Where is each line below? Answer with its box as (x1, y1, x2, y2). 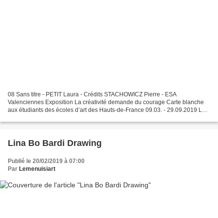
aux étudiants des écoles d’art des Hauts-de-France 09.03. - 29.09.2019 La (8, 107, 205, 114)
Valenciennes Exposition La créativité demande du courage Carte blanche (8, 99, 45, 106)
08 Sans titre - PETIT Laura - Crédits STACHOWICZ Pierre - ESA (8, 91, 177, 98)
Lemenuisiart (19, 165, 55, 173)
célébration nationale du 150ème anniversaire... (8, 114, 134, 122)
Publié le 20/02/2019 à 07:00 (8, 158, 85, 165)
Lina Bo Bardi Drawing (8, 138, 102, 148)
